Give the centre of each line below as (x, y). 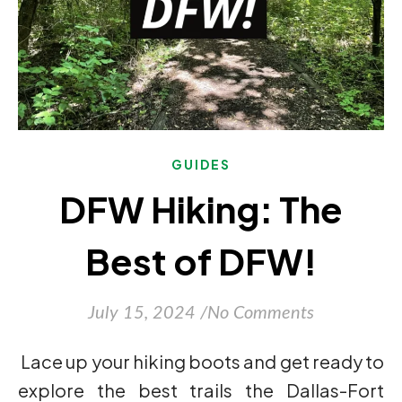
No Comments (261, 314)
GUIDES (201, 165)
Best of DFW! (201, 261)
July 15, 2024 (142, 314)
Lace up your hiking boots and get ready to (25, 362)
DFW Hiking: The (201, 209)
